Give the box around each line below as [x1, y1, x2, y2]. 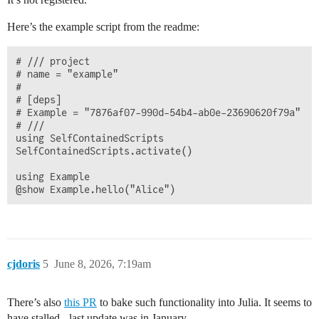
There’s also [7, 296, 64, 309]
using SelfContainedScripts [16, 132, 164, 145]
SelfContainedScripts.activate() [16, 145, 192, 157]
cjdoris [7, 258, 40, 271]
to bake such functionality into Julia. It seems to [97, 296, 312, 309]
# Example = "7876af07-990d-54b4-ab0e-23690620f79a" [16, 107, 300, 119]
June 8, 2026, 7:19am [54, 258, 151, 271]
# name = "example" [16, 68, 118, 80]
